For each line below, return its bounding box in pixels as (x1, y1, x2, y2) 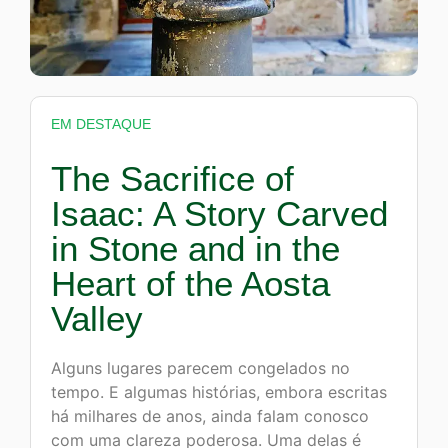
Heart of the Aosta (51, 264, 330, 304)
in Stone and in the (51, 229, 340, 269)
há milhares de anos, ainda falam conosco (51, 406, 369, 427)
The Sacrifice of (51, 159, 294, 199)
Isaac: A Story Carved (51, 194, 388, 234)
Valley (51, 299, 143, 339)
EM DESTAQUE (51, 116, 151, 133)
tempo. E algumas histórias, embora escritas (51, 382, 387, 403)
